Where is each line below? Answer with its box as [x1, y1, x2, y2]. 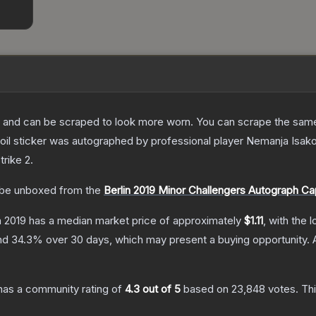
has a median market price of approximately [26, 214, 244, 228]
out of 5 [140, 282, 181, 296]
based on [181, 282, 231, 296]
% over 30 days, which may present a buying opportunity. [32, 233, 310, 247]
